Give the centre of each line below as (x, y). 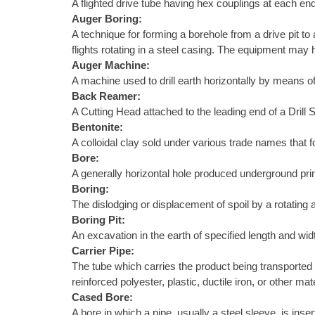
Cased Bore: (102, 297)
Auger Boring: (107, 19)
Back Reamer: (106, 96)
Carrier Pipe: (103, 251)
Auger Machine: (111, 65)
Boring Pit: (98, 220)
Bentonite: (97, 127)
